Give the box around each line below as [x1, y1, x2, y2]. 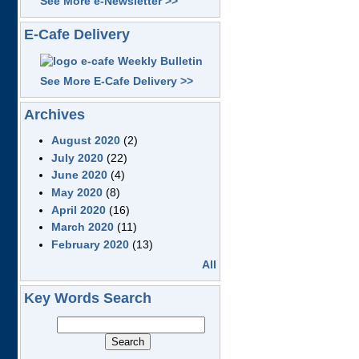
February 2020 [50, 237, 129, 251]
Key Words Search [23, 290, 151, 307]
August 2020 [50, 134, 120, 147]
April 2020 [50, 203, 106, 216]
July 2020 [50, 151, 103, 164]
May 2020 [50, 186, 103, 199]
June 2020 [50, 168, 107, 182]
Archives [23, 107, 85, 123]
